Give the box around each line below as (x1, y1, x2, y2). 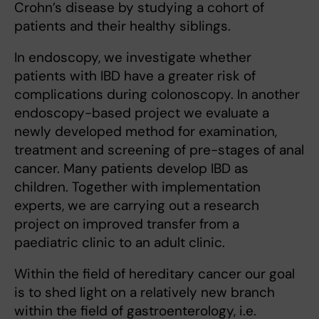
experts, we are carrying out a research (14, 197, 259, 215)
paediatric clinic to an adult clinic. (14, 234, 225, 252)
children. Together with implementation (14, 178, 261, 197)
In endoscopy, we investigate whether (14, 48, 251, 67)
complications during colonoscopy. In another (14, 85, 300, 104)
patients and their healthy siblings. (14, 17, 231, 36)
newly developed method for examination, (14, 122, 277, 141)
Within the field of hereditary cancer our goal (14, 265, 295, 283)
